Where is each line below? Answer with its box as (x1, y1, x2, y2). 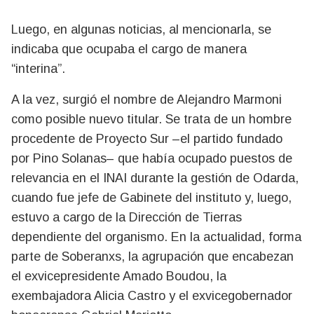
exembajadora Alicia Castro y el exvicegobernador (11, 288, 292, 303)
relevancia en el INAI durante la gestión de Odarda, (11, 170, 299, 185)
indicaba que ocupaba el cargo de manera (11, 41, 247, 56)
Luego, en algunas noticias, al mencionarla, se (11, 22, 271, 36)
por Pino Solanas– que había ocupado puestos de (11, 151, 292, 165)
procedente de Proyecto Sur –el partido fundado (11, 131, 282, 146)
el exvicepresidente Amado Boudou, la (11, 268, 226, 283)
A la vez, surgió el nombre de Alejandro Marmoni (11, 92, 282, 107)
